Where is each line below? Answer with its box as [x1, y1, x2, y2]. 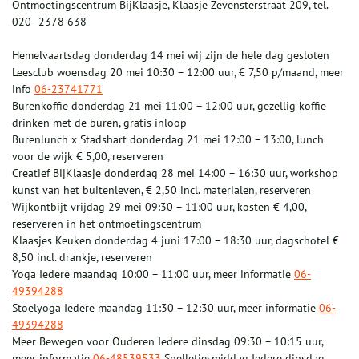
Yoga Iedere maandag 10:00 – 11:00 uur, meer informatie [12, 267, 294, 282]
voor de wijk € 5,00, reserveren [12, 149, 163, 164]
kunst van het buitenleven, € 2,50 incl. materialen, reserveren [12, 183, 311, 198]
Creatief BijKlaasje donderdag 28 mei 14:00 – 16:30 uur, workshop [12, 166, 338, 181]
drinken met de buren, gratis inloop [12, 115, 187, 131]
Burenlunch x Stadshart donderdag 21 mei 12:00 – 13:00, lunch [12, 132, 324, 147]
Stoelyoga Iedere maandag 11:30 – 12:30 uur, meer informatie [12, 301, 319, 316]
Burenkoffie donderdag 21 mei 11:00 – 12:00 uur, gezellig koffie [12, 99, 326, 114]
